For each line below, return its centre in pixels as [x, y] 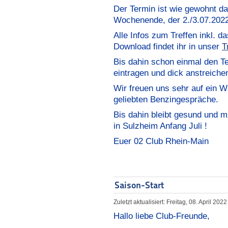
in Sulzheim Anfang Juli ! [160, 126]
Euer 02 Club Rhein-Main [161, 141]
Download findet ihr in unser [168, 46]
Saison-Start [139, 185]
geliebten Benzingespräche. [166, 99]
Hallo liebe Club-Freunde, [162, 216]
